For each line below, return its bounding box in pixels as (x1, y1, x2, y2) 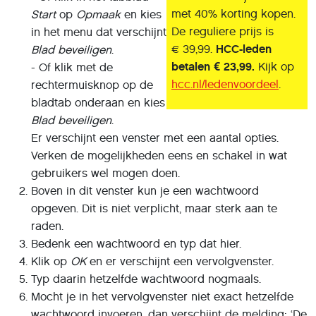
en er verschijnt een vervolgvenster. (86, 254, 274, 268)
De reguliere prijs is (171, 24, 274, 38)
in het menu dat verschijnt (31, 25, 166, 39)
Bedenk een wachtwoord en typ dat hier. (31, 236, 241, 250)
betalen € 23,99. (171, 59, 255, 73)
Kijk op (255, 59, 294, 73)
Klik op (31, 254, 71, 268)
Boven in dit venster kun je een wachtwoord (31, 183, 259, 197)
